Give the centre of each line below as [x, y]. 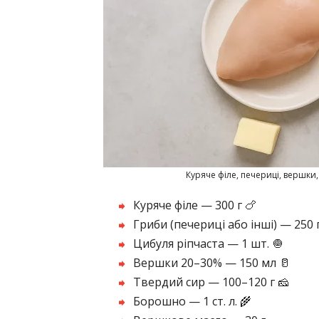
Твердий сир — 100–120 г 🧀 [211, 282]
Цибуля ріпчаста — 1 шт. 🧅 [208, 243]
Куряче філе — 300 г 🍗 [195, 205]
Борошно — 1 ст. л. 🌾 [192, 301]
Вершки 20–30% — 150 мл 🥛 [212, 262]
